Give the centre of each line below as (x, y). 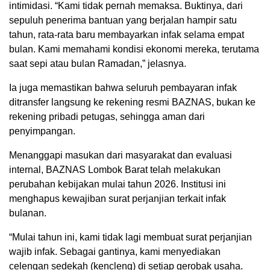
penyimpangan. (42, 131)
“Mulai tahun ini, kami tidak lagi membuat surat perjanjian (130, 237)
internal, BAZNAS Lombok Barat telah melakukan (115, 169)
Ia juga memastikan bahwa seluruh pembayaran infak (123, 87)
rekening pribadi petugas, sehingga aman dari (107, 116)
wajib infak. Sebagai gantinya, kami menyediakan (115, 251)
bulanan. (28, 213)
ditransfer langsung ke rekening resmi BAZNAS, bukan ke (132, 102)
